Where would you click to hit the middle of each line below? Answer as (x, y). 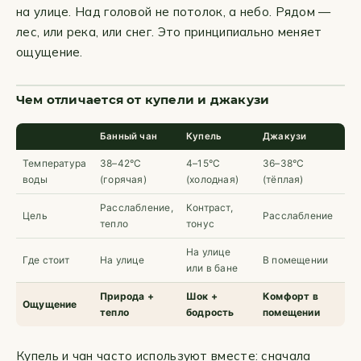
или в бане (212, 268)
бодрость (210, 312)
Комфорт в (290, 296)
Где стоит (46, 260)
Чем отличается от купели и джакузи (143, 100)
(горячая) (123, 179)
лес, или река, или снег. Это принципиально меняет (169, 32)
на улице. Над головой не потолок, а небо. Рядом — (174, 12)
